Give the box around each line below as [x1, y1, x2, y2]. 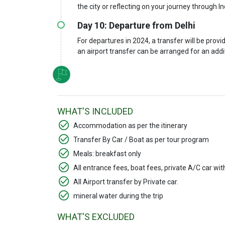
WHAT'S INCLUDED [57, 105, 133, 117]
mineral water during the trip [73, 191, 163, 200]
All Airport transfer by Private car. [73, 177, 178, 186]
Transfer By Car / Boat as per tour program [73, 135, 209, 144]
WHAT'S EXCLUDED [57, 211, 135, 222]
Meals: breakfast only [73, 149, 141, 158]
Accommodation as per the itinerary [73, 121, 187, 130]
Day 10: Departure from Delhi [77, 20, 195, 31]
